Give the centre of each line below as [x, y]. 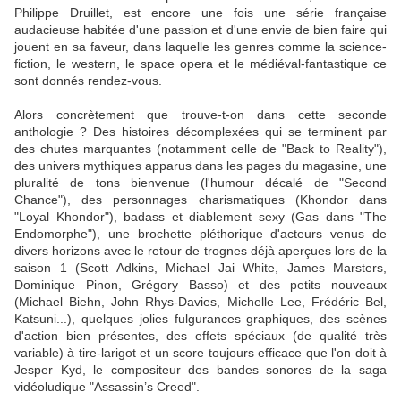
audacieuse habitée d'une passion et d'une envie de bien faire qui [200, 30]
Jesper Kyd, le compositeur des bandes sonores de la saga [200, 370]
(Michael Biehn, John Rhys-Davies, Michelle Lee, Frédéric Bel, [200, 302]
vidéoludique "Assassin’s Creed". [107, 387]
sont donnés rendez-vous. [88, 81]
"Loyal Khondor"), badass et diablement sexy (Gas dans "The [200, 217]
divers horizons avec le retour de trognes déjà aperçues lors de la [200, 251]
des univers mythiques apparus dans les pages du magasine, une [200, 166]
